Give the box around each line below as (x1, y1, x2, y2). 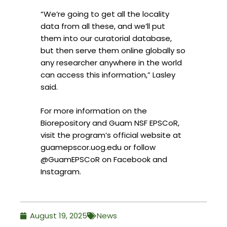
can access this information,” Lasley (41, 69, 175, 81)
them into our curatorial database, (41, 33, 172, 44)
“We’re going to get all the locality (41, 9, 169, 20)
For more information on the (41, 105, 147, 116)
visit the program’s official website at (41, 129, 181, 140)
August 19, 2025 (30, 210, 87, 221)
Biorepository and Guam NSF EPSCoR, (41, 117, 179, 128)
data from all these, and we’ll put (41, 21, 165, 32)
